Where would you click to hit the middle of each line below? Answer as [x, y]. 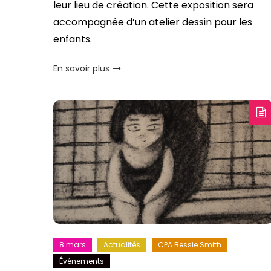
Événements [81, 261]
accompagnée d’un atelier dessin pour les [152, 22]
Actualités [122, 245]
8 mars [72, 245]
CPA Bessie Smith [189, 245]
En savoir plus [81, 68]
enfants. [72, 39]
